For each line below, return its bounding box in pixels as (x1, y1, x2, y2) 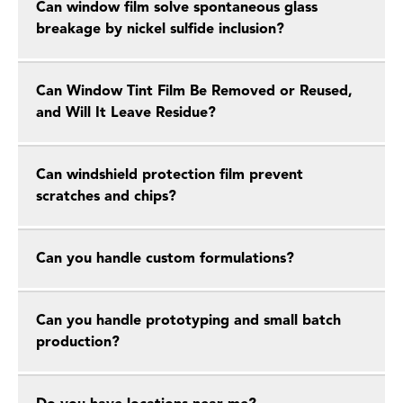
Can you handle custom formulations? (36, 252, 294, 266)
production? (36, 336, 120, 350)
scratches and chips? (36, 190, 176, 204)
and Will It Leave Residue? (36, 106, 216, 121)
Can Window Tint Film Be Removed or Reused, (36, 85, 353, 99)
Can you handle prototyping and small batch (36, 314, 341, 328)
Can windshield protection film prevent (36, 168, 303, 183)
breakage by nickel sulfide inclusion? (36, 22, 284, 37)
